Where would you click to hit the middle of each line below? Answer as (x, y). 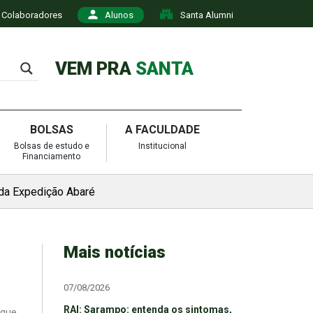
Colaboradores (32, 15)
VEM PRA (95, 68)
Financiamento (52, 156)
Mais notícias (115, 252)
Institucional (162, 146)
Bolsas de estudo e (51, 146)
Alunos (119, 15)
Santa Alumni (207, 15)
